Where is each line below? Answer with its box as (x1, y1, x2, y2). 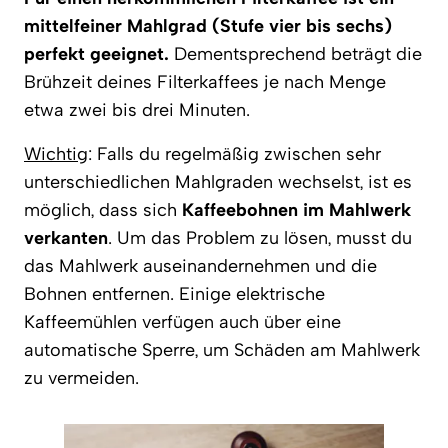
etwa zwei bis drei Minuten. (24, 99, 250, 122)
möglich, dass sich (24, 199, 182, 222)
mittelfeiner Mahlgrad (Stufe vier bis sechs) (24, 15, 392, 38)
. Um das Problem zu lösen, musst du (108, 227, 412, 250)
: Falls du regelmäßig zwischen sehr (88, 143, 381, 166)
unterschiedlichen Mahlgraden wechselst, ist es (24, 171, 412, 194)
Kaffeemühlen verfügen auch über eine (24, 311, 341, 334)
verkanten (24, 227, 108, 250)
